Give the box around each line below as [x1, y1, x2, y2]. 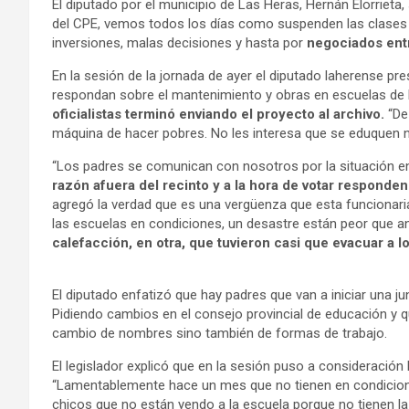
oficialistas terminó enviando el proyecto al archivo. [52, 105, 384, 122]
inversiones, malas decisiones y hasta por [52, 34, 307, 51]
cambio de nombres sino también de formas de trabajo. [52, 324, 387, 341]
